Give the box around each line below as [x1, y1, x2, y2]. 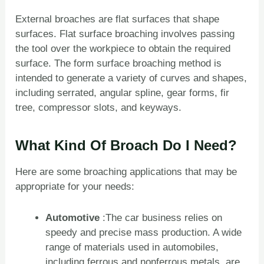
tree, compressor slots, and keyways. [15, 102, 182, 114]
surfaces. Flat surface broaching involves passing [15, 28, 235, 40]
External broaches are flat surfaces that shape [15, 14, 220, 25]
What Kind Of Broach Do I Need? [15, 137, 237, 154]
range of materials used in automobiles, [45, 241, 219, 253]
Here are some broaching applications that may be [15, 166, 237, 178]
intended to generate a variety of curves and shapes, [15, 72, 247, 84]
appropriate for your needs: [15, 181, 135, 193]
